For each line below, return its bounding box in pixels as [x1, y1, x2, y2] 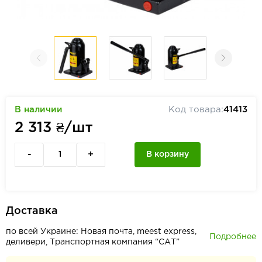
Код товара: [168, 106, 223, 113]
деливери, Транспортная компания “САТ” [6, 239, 180, 246]
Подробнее [209, 233, 256, 240]
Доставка [6, 206, 58, 216]
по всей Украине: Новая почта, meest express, [6, 228, 196, 235]
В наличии [15, 106, 63, 113]
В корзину [146, 151, 189, 158]
